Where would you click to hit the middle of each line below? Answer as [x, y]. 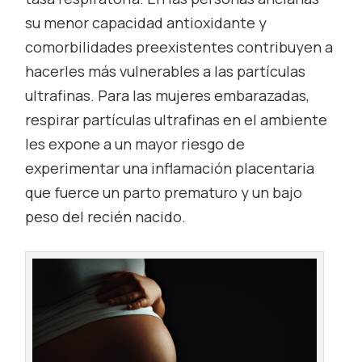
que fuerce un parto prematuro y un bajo [164, 192]
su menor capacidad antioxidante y [146, 22]
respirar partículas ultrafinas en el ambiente [177, 119]
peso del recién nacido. [106, 216]
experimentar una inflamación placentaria [170, 168]
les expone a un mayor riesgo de [135, 143]
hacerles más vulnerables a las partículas [166, 71]
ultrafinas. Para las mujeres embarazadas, [168, 95]
